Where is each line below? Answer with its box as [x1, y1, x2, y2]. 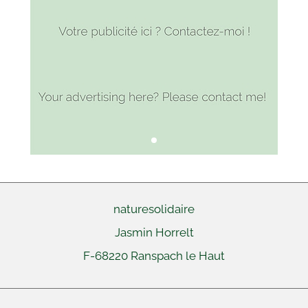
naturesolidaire [113, 202, 195, 217]
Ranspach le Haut [131, 249, 225, 263]
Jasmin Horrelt [114, 225, 194, 240]
